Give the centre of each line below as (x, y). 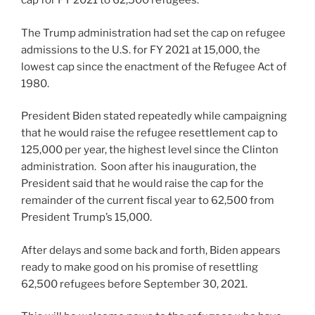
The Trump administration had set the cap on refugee (153, 33)
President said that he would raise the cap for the (142, 184)
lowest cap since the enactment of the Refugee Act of (154, 66)
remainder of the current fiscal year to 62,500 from (148, 201)
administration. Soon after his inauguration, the (139, 167)
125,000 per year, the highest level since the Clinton (150, 150)
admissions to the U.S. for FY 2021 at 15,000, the (141, 50)
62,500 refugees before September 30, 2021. (134, 284)
